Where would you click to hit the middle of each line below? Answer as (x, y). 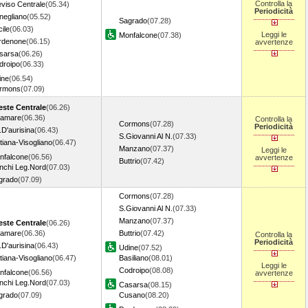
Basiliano (134, 258)
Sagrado (133, 21)
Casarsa (133, 285)
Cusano (132, 295)
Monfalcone (138, 35)
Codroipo (134, 270)
